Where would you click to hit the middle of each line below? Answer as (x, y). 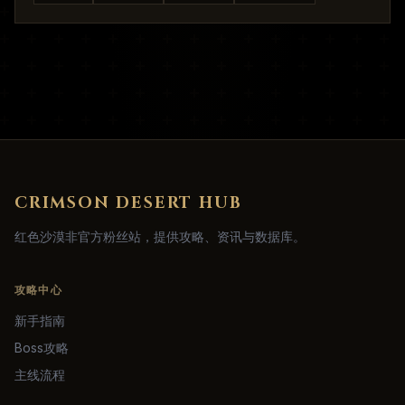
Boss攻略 (42, 348)
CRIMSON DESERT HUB (128, 203)
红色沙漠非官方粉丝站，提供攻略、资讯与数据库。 (160, 236)
